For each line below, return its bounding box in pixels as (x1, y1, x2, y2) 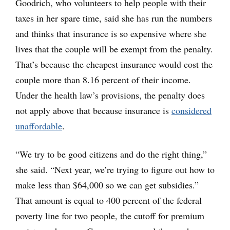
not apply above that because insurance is (15, 104, 171, 117)
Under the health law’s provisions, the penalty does (15, 89, 205, 102)
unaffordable (15, 120, 62, 132)
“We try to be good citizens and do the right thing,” (15, 148, 207, 161)
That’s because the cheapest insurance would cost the (15, 58, 213, 71)
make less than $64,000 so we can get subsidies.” (15, 179, 199, 191)
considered (171, 104, 212, 117)
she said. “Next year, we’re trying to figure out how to (15, 163, 215, 176)
